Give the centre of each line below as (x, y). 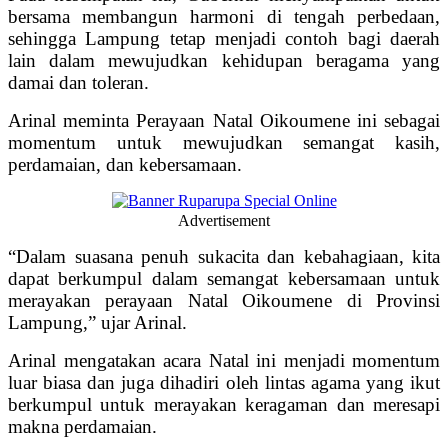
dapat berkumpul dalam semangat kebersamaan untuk (224, 279)
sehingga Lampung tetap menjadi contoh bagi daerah (224, 39)
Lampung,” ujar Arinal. (97, 323)
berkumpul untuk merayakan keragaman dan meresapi (224, 405)
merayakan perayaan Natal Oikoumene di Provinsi (224, 301)
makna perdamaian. (82, 427)
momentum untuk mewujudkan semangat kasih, (224, 143)
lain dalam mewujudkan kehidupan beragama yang (224, 61)
